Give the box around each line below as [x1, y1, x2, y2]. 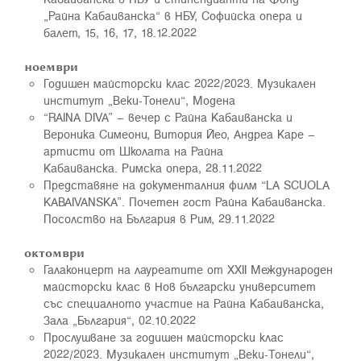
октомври [24, 243, 88, 261]
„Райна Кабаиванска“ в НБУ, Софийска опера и [44, 6, 302, 24]
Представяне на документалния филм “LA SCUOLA [44, 176, 330, 193]
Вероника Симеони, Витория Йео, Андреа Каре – [44, 125, 315, 143]
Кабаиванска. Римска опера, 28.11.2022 [44, 159, 262, 176]
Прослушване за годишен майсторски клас [44, 328, 284, 346]
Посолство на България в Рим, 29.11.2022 [44, 210, 275, 227]
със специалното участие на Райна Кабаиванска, [44, 294, 324, 312]
